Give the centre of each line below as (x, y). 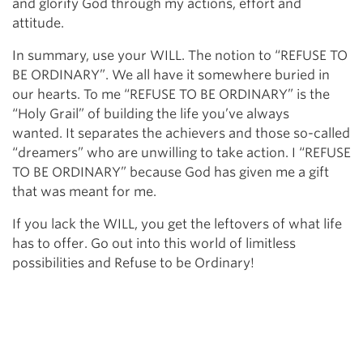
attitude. (38, 23)
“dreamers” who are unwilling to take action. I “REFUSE (181, 153)
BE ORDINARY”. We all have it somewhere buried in (171, 75)
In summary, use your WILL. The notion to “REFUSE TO (180, 56)
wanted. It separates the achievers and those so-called (181, 134)
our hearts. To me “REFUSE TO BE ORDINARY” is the (171, 95)
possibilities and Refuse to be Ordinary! (133, 263)
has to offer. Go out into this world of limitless (154, 244)
